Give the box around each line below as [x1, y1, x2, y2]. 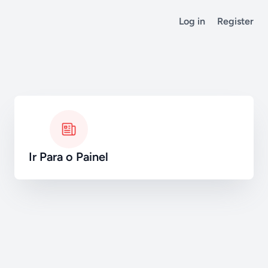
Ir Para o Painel [29, 150, 108, 164]
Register [217, 16, 254, 27]
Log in [179, 16, 205, 27]
